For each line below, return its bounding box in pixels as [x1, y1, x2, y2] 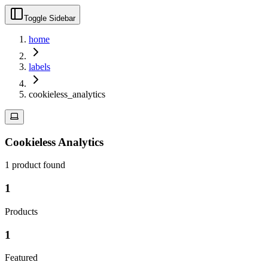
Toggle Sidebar [24, 14, 75, 23]
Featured [5, 252, 38, 263]
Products [5, 206, 38, 217]
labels [29, 62, 50, 72]
